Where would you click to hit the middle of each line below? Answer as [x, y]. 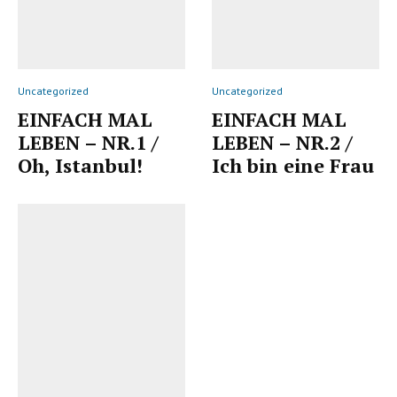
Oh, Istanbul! [80, 165]
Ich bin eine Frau [293, 165]
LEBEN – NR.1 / [88, 142]
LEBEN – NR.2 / [282, 142]
